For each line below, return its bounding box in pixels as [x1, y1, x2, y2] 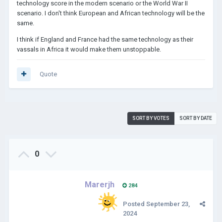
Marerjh [85, 180, 114, 189]
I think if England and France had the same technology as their [17, 36, 193, 43]
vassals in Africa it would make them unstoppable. [17, 46, 163, 53]
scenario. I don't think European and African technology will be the [17, 9, 205, 17]
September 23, [146, 200, 190, 208]
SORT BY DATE [179, 115, 212, 121]
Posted [123, 200, 146, 208]
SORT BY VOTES [132, 115, 169, 121]
